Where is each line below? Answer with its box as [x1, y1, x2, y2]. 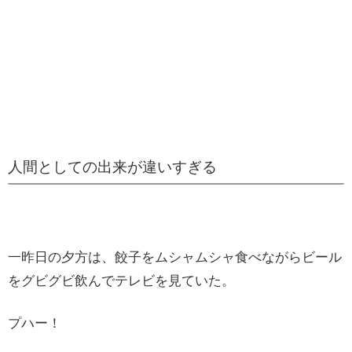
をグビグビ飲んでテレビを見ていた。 [8, 273, 235, 288]
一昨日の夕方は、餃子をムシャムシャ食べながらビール [8, 249, 342, 265]
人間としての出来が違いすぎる [8, 158, 217, 175]
